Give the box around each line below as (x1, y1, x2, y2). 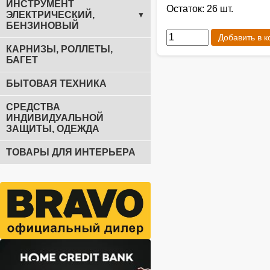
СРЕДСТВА (6, 102, 60, 112)
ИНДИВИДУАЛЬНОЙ (6, 113, 104, 123)
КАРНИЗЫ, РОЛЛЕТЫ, (6, 44, 113, 54)
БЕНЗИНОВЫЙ (6, 20, 79, 31)
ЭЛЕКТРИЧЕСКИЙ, (6, 10, 95, 20)
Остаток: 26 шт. (166, 4, 233, 14)
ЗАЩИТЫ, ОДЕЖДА (6, 124, 99, 134)
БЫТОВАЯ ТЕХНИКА (6, 78, 107, 89)
